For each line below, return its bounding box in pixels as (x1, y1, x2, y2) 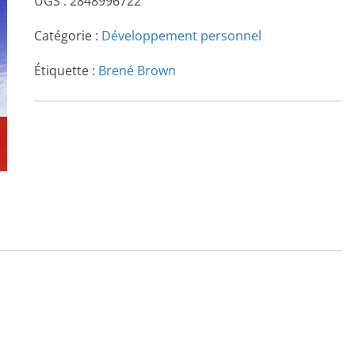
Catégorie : (33, 26, 101, 44)
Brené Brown (97, 61, 176, 79)
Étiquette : (33, 61, 98, 79)
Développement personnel (101, 26, 261, 44)
